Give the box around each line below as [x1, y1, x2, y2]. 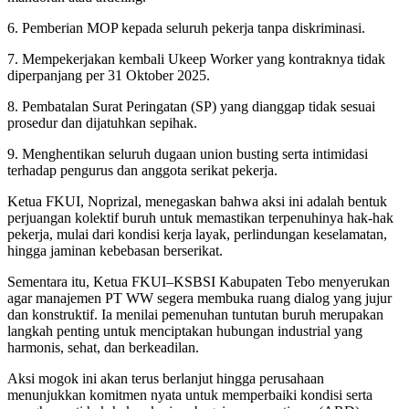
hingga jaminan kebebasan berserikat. [7, 243, 223, 259]
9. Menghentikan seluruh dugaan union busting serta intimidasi [7, 146, 368, 163]
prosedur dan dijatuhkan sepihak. [7, 115, 197, 131]
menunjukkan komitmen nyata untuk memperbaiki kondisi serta [7, 387, 372, 404]
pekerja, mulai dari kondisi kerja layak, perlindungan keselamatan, [7, 226, 387, 243]
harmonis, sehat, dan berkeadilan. [7, 340, 199, 356]
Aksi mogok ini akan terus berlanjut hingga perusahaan [7, 371, 324, 387]
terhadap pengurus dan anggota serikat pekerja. [7, 163, 278, 179]
